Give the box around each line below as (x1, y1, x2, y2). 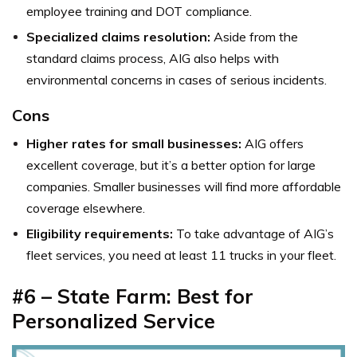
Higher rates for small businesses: (26, 135, 245, 151)
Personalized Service (12, 308, 215, 333)
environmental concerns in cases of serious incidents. (26, 71, 327, 88)
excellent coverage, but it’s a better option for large (26, 156, 316, 173)
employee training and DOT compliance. (26, 2, 252, 19)
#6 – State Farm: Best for (12, 283, 253, 308)
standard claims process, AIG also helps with (26, 49, 279, 66)
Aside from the (210, 28, 298, 45)
